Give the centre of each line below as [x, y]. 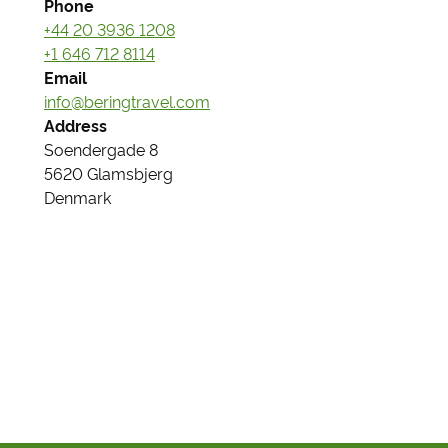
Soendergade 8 [101, 150]
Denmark [77, 198]
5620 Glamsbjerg [108, 174]
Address [75, 126]
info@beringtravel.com [127, 102]
